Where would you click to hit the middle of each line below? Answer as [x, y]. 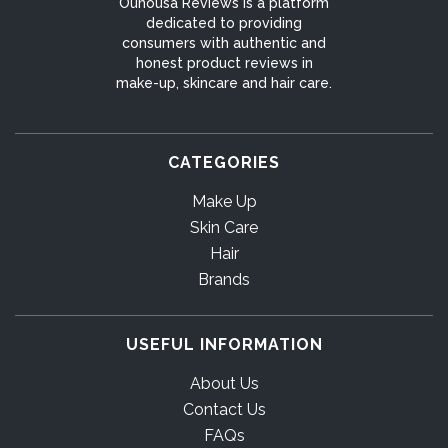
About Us [224, 384]
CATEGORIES [224, 163]
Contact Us [224, 410]
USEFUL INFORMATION [224, 345]
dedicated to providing [224, 23]
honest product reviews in [224, 63]
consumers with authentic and [224, 43]
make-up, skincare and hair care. [224, 83]
